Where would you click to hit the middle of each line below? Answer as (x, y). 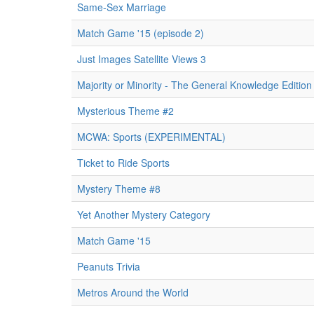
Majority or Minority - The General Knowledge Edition (194, 85)
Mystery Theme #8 (119, 189)
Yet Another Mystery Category (144, 214)
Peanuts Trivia (109, 266)
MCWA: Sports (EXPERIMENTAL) (151, 137)
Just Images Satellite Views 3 (142, 59)
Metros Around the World (133, 292)
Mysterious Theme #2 (125, 111)
